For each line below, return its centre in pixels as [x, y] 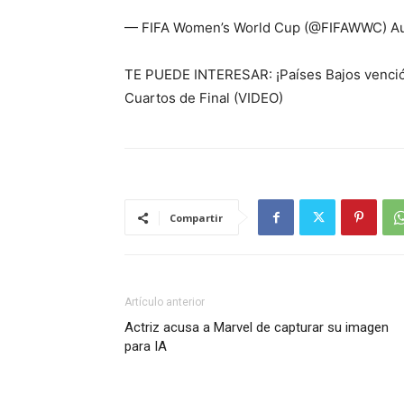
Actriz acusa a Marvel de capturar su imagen [257, 327]
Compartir [196, 218]
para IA [146, 346]
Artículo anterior [165, 302]
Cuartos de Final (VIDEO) [204, 98]
